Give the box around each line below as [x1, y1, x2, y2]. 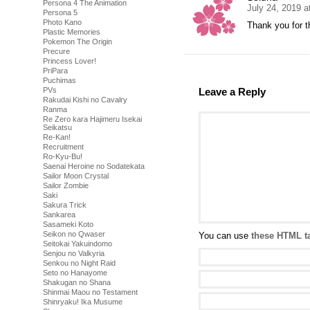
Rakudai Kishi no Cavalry [43, 95, 127, 104]
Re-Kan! [43, 133, 71, 141]
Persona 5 [43, 8, 77, 17]
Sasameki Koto [43, 220, 93, 228]
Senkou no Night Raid [43, 259, 116, 267]
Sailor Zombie [43, 181, 89, 190]
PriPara [43, 66, 68, 75]
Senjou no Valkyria [43, 249, 104, 257]
